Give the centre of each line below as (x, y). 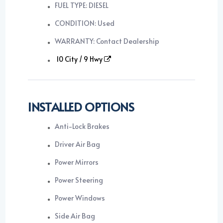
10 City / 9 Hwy (80, 59)
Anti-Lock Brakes (83, 126)
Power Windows (80, 198)
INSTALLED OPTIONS (81, 107)
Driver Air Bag (78, 144)
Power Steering (79, 180)
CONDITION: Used (85, 23)
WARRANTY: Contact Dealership (107, 41)
